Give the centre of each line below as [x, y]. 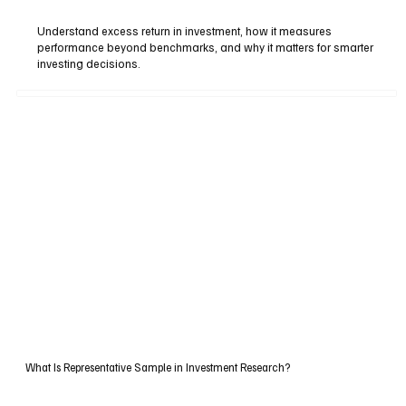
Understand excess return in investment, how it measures [185, 30]
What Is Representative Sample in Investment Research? [157, 367]
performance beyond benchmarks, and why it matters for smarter [206, 47]
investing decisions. [89, 63]
